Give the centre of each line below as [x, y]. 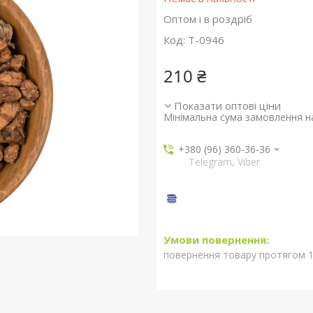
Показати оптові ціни [227, 105]
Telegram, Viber [225, 162]
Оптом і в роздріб [208, 19]
